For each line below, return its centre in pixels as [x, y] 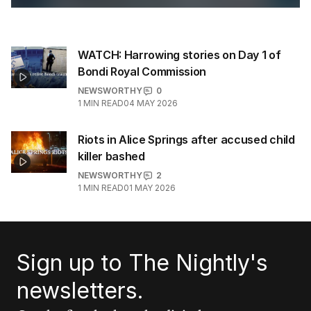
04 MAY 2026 [151, 103]
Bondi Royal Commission [142, 72]
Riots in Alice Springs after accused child [186, 140]
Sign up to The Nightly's [142, 263]
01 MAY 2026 [150, 188]
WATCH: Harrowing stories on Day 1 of [179, 55]
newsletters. [80, 291]
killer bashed [111, 156]
